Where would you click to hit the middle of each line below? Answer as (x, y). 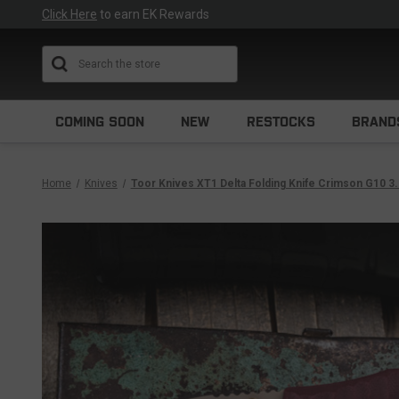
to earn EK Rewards (153, 14)
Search (239, 54)
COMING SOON (100, 122)
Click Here (69, 14)
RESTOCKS (281, 122)
